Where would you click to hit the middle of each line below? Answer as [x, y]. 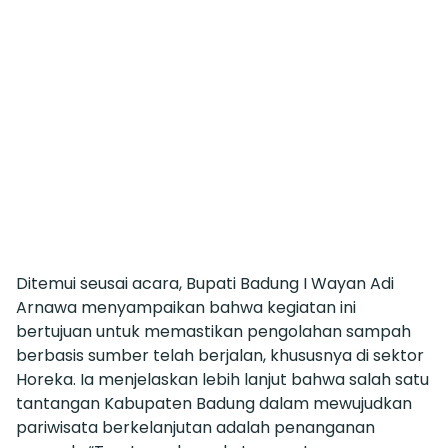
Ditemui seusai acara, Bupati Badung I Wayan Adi [205, 283]
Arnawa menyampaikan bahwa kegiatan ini [186, 307]
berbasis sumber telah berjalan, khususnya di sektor [220, 355]
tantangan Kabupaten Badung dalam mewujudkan [214, 403]
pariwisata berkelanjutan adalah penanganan [195, 427]
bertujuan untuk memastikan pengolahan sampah [213, 331]
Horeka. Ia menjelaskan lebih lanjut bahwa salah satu [222, 379]
